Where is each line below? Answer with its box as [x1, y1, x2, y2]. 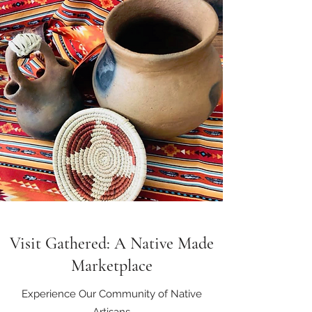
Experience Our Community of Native [21, 288, 202, 300]
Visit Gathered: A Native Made [9, 233, 214, 253]
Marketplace [70, 256, 153, 276]
